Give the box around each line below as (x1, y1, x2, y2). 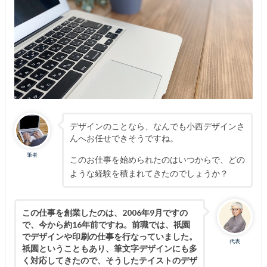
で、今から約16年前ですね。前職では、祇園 (21, 219, 190, 229)
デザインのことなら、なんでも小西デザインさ (69, 120, 245, 131)
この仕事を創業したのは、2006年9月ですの (21, 207, 188, 218)
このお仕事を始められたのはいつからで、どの (69, 154, 245, 164)
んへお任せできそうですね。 (69, 132, 178, 143)
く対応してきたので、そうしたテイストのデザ (21, 254, 197, 265)
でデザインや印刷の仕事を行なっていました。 (21, 231, 197, 241)
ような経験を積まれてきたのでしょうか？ (69, 167, 228, 178)
